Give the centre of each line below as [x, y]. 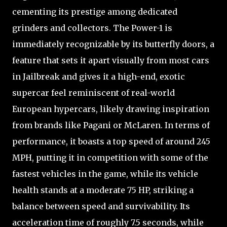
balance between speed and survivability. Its [101, 206]
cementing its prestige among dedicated [95, 11]
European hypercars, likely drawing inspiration [111, 109]
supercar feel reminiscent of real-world [93, 92]
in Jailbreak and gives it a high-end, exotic [99, 76]
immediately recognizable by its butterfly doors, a [113, 44]
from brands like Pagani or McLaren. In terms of [111, 125]
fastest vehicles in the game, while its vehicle [105, 174]
